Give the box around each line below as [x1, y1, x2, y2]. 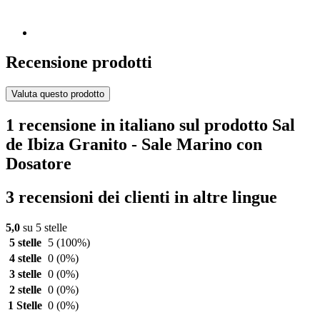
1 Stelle [8, 299, 42, 312]
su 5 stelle [20, 221, 67, 234]
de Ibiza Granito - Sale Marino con [6, 135, 262, 154]
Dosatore [6, 154, 71, 174]
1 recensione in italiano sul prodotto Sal [6, 116, 295, 135]
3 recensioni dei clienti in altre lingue [6, 188, 277, 207]
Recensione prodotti [6, 53, 152, 72]
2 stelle [9, 284, 41, 296]
